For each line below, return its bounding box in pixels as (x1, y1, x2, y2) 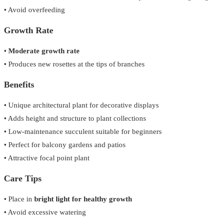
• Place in (4, 195, 34, 203)
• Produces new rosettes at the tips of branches (4, 60, 145, 68)
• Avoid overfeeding (4, 6, 65, 14)
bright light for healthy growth (34, 195, 132, 203)
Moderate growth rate (8, 47, 80, 55)
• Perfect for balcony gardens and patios (4, 141, 126, 149)
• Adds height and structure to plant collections (4, 114, 146, 122)
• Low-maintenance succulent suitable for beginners (4, 128, 162, 135)
